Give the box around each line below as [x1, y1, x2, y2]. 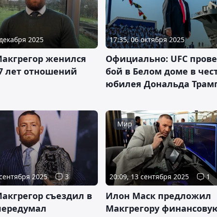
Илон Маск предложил [106, 190, 211, 201]
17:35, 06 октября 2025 [109, 34, 185, 44]
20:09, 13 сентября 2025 [109, 172, 189, 181]
